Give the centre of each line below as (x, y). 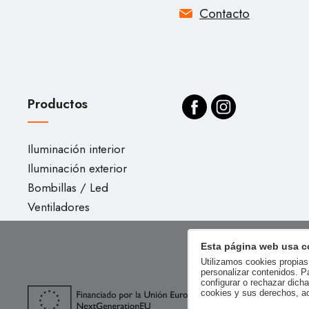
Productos (58, 104)
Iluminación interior (76, 149)
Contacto (225, 13)
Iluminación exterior (77, 168)
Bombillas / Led (68, 188)
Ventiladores (59, 207)
